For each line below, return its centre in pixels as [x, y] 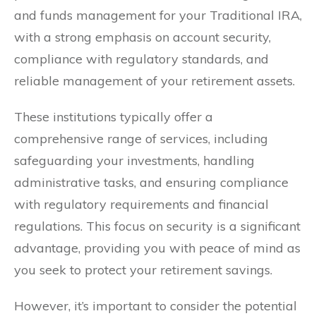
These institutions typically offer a [114, 116]
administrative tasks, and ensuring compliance [151, 182]
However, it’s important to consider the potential [156, 305]
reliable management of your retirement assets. [154, 80]
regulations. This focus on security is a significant [157, 226]
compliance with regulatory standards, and [141, 59]
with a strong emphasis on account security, [142, 37]
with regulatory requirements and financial [141, 204]
